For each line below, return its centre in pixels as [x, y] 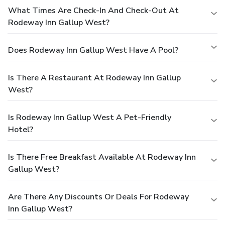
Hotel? [21, 130]
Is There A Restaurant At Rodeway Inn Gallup [94, 78]
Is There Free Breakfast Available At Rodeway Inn [102, 157]
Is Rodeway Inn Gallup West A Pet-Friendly [90, 118]
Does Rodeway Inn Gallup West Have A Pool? [93, 50]
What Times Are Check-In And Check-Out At [93, 11]
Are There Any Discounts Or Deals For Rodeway [98, 197]
